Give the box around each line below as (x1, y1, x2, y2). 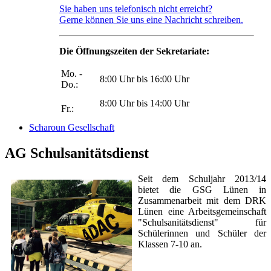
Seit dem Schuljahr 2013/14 (138, 174, 266, 184)
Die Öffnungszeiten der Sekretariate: (59, 46, 209, 57)
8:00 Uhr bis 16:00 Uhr (100, 74, 189, 85)
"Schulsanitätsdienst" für (138, 217, 266, 228)
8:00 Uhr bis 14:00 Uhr (100, 98, 189, 109)
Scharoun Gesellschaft (29, 122, 114, 133)
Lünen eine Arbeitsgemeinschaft (138, 206, 266, 217)
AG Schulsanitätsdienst (5, 145, 149, 162)
